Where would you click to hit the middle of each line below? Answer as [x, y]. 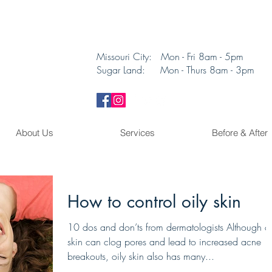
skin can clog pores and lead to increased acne [164, 242]
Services [137, 133]
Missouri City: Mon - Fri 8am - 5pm [170, 56]
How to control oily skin [154, 202]
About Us [35, 133]
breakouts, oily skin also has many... [141, 256]
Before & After [240, 133]
